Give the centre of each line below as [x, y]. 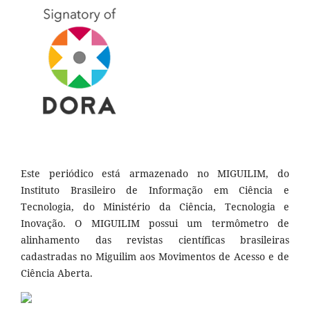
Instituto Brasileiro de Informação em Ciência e [155, 190]
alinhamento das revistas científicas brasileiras [155, 239]
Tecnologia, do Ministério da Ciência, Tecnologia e [155, 206]
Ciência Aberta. [57, 273]
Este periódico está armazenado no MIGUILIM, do [155, 173]
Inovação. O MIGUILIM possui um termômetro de [155, 223]
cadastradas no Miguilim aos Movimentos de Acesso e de [155, 256]
